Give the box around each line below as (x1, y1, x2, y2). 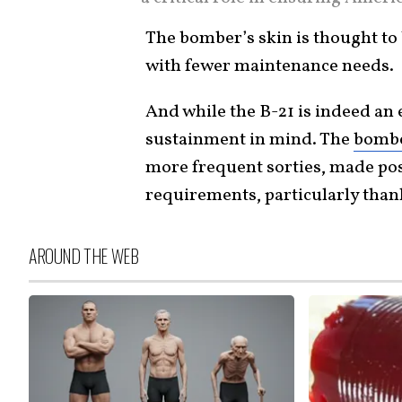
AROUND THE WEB (29, 242, 139, 270)
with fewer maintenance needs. (145, 54, 394, 80)
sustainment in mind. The (145, 127, 354, 153)
